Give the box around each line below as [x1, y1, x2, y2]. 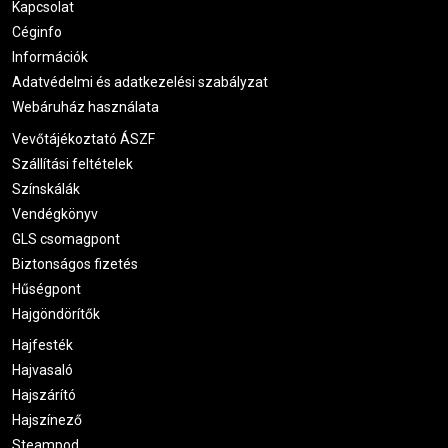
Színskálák [12, 180, 80, 197]
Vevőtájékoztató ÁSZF [12, 130, 155, 147]
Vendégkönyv [12, 205, 98, 222]
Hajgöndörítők [12, 305, 100, 322]
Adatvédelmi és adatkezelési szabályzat [12, 74, 268, 91]
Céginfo [12, 24, 62, 41]
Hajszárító [12, 387, 76, 404]
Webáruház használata [12, 99, 159, 116]
